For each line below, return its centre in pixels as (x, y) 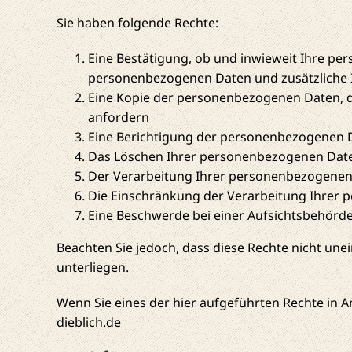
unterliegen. (92, 267)
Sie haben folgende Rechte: (137, 22)
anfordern (118, 117)
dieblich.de (88, 322)
